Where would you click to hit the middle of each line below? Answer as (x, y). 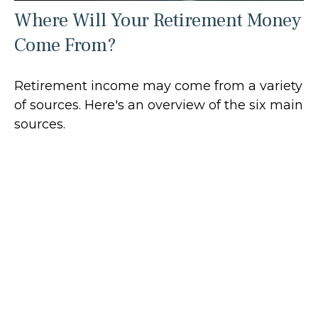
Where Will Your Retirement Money (158, 21)
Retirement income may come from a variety (158, 86)
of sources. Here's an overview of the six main (159, 105)
